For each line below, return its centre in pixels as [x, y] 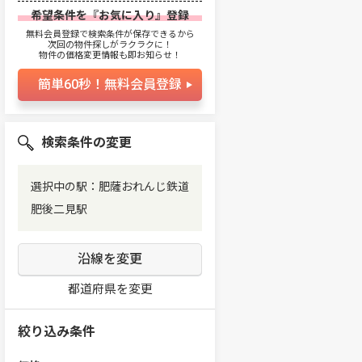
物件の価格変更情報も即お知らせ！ [110, 55]
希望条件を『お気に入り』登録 [110, 15]
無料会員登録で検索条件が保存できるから [110, 34]
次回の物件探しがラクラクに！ [110, 45]
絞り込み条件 [57, 332]
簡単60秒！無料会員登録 [110, 84]
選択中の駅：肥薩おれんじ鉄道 [110, 187]
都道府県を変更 [110, 289]
